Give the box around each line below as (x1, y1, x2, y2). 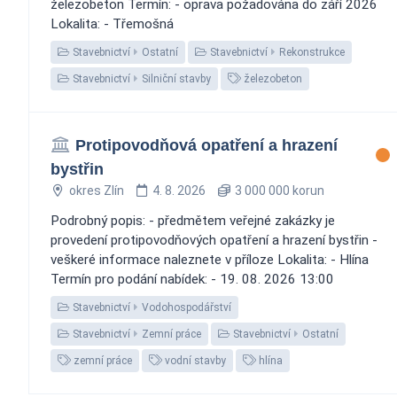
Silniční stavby (142, 72, 211, 85)
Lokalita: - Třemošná (51, 15, 174, 32)
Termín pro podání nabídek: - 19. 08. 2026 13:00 (51, 270, 334, 287)
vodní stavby (162, 354, 226, 367)
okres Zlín (68, 183, 124, 198)
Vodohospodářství (142, 300, 231, 314)
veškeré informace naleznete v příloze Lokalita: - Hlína (51, 251, 369, 268)
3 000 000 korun (231, 183, 324, 198)
